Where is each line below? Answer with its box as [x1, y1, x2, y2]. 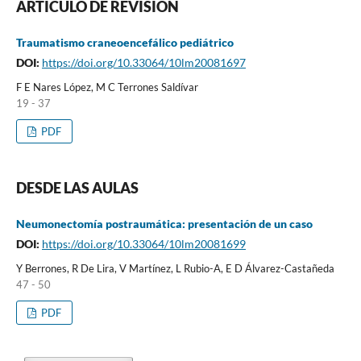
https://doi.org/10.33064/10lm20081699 [41, 236, 246, 251]
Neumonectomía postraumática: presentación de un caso [15, 216, 313, 230]
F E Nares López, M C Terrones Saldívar [15, 80, 198, 93]
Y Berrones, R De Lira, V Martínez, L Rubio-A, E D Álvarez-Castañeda [15, 261, 334, 275]
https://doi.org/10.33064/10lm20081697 [41, 55, 246, 69]
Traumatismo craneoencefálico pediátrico [15, 35, 234, 49]
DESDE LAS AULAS [15, 178, 139, 197]
